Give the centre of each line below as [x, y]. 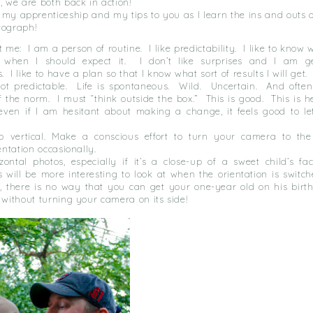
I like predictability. [193, 48]
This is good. [235, 99]
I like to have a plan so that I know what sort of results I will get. [159, 73]
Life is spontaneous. [123, 86]
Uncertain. [234, 86]
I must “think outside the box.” [128, 99]
